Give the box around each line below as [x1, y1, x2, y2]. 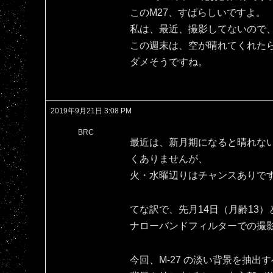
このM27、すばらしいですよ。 [130, 7, 266, 18]
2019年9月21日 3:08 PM [51, 106, 132, 115]
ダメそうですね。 [130, 57, 208, 68]
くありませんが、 [130, 153, 208, 164]
